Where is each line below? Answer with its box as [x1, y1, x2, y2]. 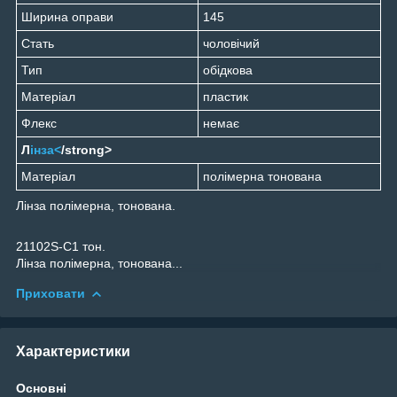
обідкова [203, 62, 253, 77]
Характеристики [16, 343, 130, 359]
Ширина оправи [21, 9, 113, 24]
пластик [203, 89, 248, 104]
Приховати [16, 285, 85, 300]
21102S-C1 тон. [16, 238, 105, 253]
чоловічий [203, 35, 260, 51]
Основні [16, 380, 66, 395]
